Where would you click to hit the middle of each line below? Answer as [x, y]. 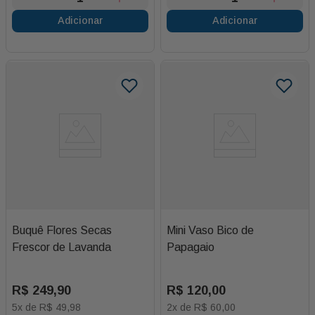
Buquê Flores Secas [62, 230]
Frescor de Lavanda [62, 247]
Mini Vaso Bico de [210, 230]
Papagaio [191, 247]
